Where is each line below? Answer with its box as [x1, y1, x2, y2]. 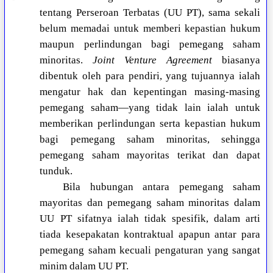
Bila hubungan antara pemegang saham [63, 181, 260, 193]
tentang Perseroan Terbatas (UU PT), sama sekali [40, 7, 260, 19]
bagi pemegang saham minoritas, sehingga [40, 133, 260, 146]
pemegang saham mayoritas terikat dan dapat [40, 149, 260, 161]
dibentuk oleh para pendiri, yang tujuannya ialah [40, 70, 260, 82]
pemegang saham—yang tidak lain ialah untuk [40, 102, 260, 114]
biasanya [212, 54, 261, 66]
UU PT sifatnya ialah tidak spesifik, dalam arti [40, 213, 260, 225]
